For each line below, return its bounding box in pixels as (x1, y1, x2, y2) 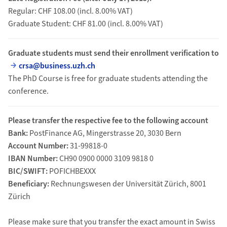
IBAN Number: (8, 153, 58, 164)
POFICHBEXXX (47, 166, 96, 177)
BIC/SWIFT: (8, 166, 48, 177)
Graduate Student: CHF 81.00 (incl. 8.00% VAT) (8, 18, 163, 29)
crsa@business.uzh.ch (19, 60, 96, 71)
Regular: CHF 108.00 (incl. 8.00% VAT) (8, 6, 133, 17)
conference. (8, 86, 49, 97)
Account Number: (8, 140, 68, 152)
